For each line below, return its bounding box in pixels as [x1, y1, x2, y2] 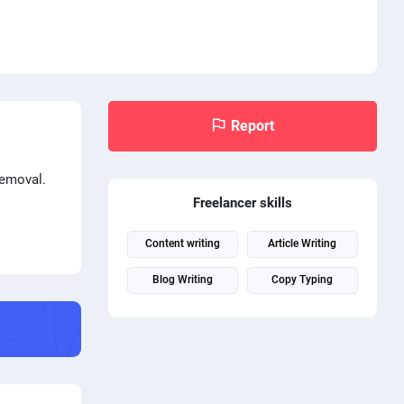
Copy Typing [271, 272, 334, 286]
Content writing [144, 236, 220, 250]
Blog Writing [151, 272, 213, 286]
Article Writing [268, 236, 337, 250]
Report [230, 116, 274, 134]
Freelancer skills [192, 194, 292, 211]
